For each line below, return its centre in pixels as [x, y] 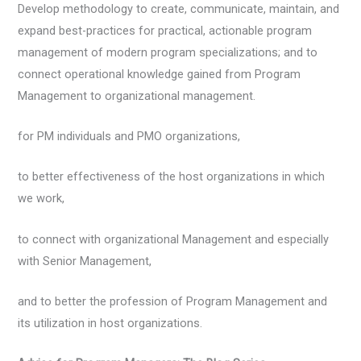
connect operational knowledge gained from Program [160, 74]
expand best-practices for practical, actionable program [165, 30]
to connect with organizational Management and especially [174, 239]
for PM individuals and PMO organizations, [129, 136]
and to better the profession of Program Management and [173, 301]
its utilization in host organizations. [110, 323]
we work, [41, 199]
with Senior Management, [85, 261]
